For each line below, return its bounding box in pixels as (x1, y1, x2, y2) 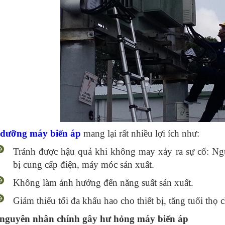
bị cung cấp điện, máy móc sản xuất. (13, 159, 155, 170)
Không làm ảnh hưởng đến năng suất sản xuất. (13, 177, 194, 188)
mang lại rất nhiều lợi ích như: (80, 128, 199, 139)
